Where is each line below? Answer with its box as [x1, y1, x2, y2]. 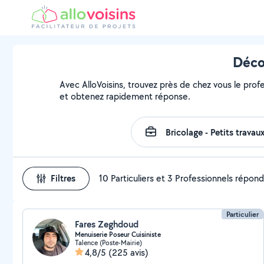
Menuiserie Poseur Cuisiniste [75, 230, 161, 239]
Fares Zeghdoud [75, 218, 138, 230]
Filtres [51, 172, 75, 184]
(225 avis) [108, 246, 148, 259]
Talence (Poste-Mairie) [75, 238, 142, 247]
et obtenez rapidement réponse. [60, 90, 191, 103]
